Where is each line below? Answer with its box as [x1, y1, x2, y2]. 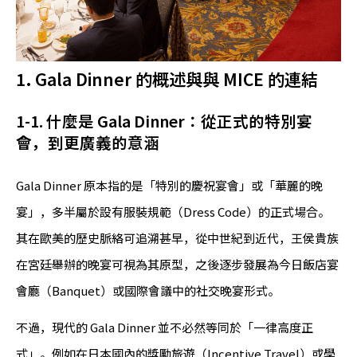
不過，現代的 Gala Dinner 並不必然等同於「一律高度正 [16, 319, 313, 336]
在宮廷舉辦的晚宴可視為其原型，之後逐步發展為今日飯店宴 [16, 256, 339, 273]
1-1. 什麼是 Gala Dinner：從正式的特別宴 [16, 109, 312, 133]
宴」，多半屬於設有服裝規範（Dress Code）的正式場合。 [16, 203, 330, 221]
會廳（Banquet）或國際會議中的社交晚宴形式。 [16, 282, 280, 300]
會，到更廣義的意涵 [16, 131, 159, 155]
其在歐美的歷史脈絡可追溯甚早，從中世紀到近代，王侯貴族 [16, 229, 339, 247]
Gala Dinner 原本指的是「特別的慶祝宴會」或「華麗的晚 [16, 177, 323, 194]
